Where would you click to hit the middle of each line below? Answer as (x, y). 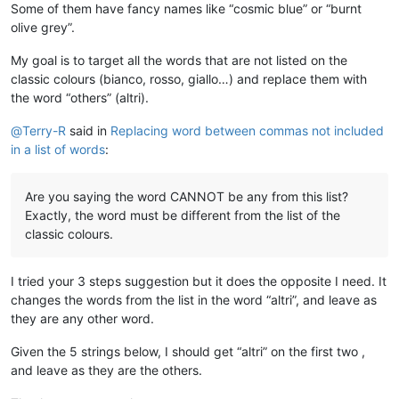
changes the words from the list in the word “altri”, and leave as (194, 299)
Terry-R (44, 130)
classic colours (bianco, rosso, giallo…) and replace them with (189, 78)
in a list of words (58, 149)
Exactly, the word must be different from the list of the (183, 215)
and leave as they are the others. (106, 370)
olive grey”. (43, 27)
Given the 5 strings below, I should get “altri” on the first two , (188, 351)
